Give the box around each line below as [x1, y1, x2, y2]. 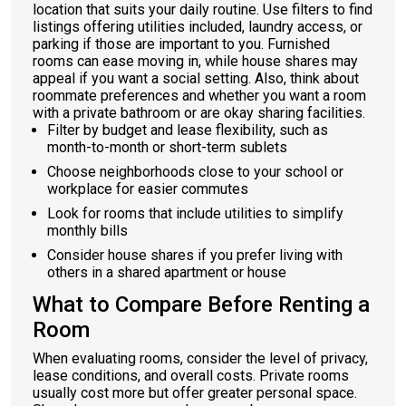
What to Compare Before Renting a [33, 292, 370, 317]
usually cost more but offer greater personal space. [33, 384, 357, 401]
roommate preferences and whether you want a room [33, 87, 366, 104]
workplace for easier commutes [47, 180, 248, 198]
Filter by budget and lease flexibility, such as [47, 121, 328, 139]
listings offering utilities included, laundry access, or [33, 18, 362, 35]
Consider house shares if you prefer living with [47, 246, 343, 264]
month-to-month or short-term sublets [47, 139, 287, 156]
